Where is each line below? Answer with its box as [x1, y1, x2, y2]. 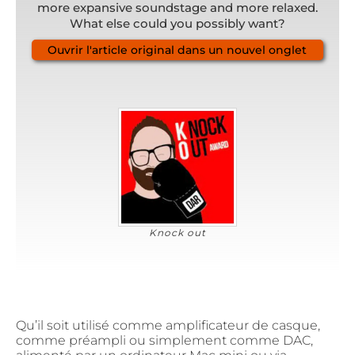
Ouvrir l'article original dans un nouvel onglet [48, 43, 307, 58]
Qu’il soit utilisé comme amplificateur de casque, [16, 318, 320, 334]
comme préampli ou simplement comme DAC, [16, 333, 313, 349]
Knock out [148, 227, 207, 239]
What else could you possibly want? [70, 16, 285, 32]
